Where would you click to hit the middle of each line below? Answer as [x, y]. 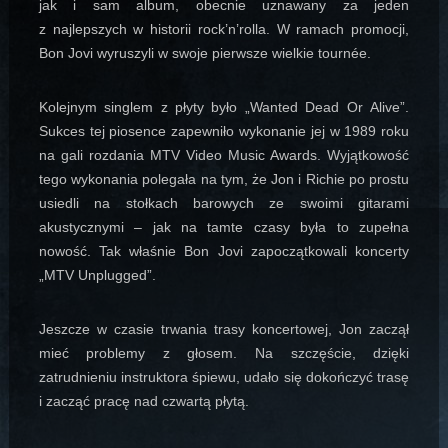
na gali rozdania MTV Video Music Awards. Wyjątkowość [224, 155]
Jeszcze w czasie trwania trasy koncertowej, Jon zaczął [224, 329]
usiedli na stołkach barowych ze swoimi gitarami [224, 203]
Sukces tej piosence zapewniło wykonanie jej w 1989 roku [224, 131]
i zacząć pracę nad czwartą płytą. [143, 401]
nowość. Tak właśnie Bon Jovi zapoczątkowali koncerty [224, 251]
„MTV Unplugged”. [97, 275]
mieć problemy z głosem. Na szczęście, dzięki [224, 353]
